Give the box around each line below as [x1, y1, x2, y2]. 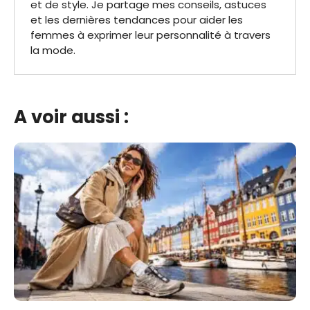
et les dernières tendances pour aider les [30, 12, 243, 28]
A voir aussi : [14, 104, 129, 129]
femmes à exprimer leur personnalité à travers [30, 28, 271, 43]
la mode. [30, 43, 75, 58]
